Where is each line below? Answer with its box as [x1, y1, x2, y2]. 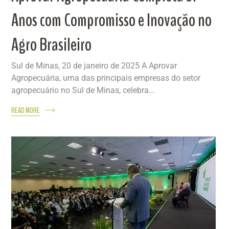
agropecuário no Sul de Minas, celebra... [11, 85, 155, 95]
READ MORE [11, 104, 40, 116]
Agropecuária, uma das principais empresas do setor [11, 73, 201, 83]
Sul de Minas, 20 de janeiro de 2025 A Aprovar [11, 60, 177, 71]
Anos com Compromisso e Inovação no [11, 7, 212, 33]
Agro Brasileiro [11, 32, 92, 57]
